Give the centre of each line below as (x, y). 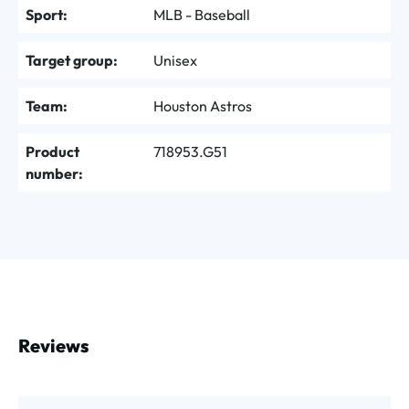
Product (52, 151)
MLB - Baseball (202, 14)
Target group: (72, 60)
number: (54, 173)
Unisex (175, 60)
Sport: (47, 14)
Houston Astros (203, 105)
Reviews (53, 345)
